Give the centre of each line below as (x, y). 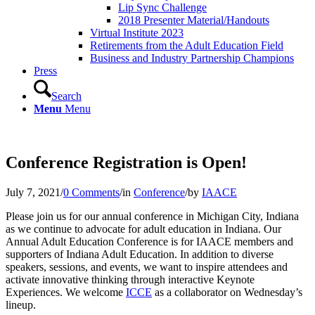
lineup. (21, 304)
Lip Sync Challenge (162, 7)
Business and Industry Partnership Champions (192, 58)
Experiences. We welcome (66, 292)
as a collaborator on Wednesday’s (227, 292)
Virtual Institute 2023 (137, 33)
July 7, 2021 (33, 192)
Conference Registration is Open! (126, 162)
